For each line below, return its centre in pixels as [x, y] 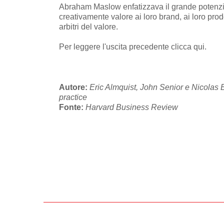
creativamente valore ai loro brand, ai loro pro [139, 16]
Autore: [74, 87]
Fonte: [72, 107]
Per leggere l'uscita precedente [115, 46]
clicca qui [188, 46]
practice [73, 97]
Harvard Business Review [132, 107]
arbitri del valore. [88, 26]
